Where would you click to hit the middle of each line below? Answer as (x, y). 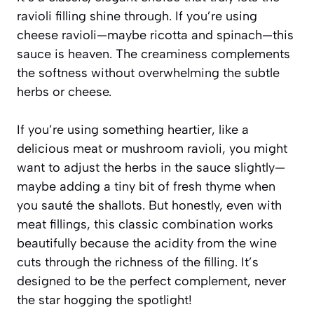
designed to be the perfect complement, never (151, 281)
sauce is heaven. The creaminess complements (153, 54)
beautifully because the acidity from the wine (147, 243)
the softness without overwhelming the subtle (148, 73)
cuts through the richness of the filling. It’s (138, 262)
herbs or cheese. (64, 91)
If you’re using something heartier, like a (133, 129)
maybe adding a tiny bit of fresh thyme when (146, 186)
